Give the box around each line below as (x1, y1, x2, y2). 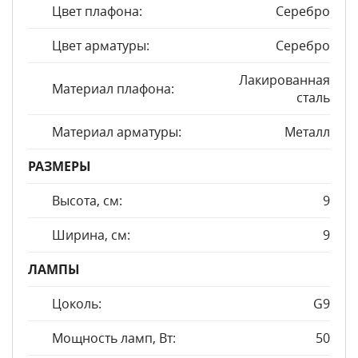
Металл (284, 123, 330, 141)
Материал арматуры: (52, 123, 181, 141)
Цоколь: (52, 295, 101, 312)
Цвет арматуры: (52, 37, 149, 54)
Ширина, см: (52, 226, 130, 244)
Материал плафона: (52, 80, 174, 97)
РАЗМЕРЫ (28, 157, 91, 175)
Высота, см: (52, 192, 122, 209)
